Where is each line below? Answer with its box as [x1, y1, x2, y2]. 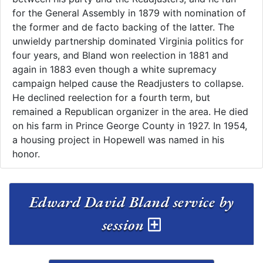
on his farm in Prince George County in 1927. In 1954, [12, 120, 247, 132]
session [102, 215, 148, 235]
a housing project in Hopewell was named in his [12, 134, 224, 146]
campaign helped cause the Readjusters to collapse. [12, 77, 244, 90]
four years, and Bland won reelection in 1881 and [12, 49, 228, 62]
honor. [12, 148, 40, 160]
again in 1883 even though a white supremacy [12, 63, 217, 76]
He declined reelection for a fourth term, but [12, 92, 210, 104]
